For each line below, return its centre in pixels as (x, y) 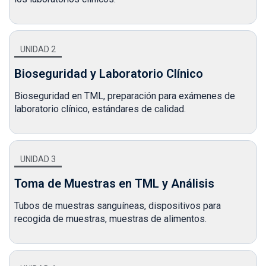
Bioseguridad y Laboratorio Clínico (109, 74)
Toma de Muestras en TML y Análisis (114, 183)
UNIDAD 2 (38, 49)
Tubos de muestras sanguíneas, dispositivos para (118, 206)
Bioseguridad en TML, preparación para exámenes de (125, 96)
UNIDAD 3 (38, 159)
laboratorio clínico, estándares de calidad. (100, 109)
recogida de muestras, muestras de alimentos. (110, 219)
